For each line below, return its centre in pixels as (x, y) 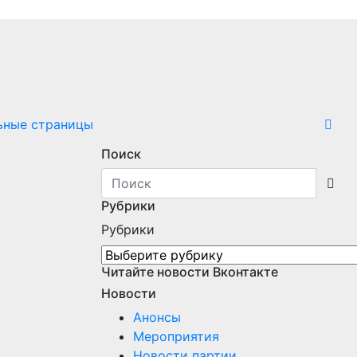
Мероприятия (176, 336)
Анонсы (157, 317)
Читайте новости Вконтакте (190, 272)
